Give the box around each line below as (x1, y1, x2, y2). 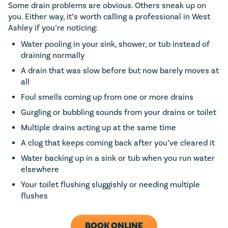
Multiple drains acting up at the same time (21, 123, 176, 132)
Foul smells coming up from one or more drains (21, 92, 193, 102)
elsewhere (21, 164, 59, 174)
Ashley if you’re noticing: (8, 23, 98, 33)
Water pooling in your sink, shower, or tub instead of (21, 39, 210, 49)
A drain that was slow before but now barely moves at (21, 66, 219, 75)
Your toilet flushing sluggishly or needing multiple (21, 180, 200, 189)
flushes (21, 191, 48, 201)
